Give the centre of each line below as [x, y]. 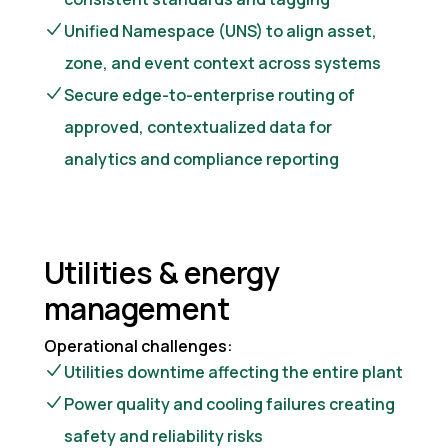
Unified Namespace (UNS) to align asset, [220, 30]
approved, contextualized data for [198, 126]
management [136, 308]
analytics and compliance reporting [201, 158]
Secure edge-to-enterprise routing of [209, 94]
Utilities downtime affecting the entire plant [233, 371]
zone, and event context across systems [222, 62]
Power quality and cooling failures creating [229, 403]
